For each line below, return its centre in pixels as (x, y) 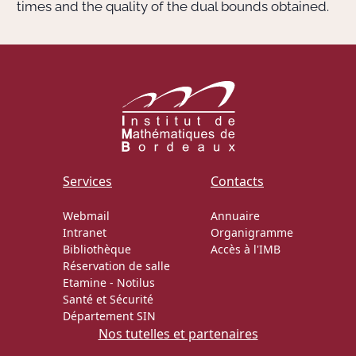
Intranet (85, 232)
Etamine (85, 282)
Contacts (237, 181)
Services (87, 181)
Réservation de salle (116, 265)
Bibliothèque (97, 249)
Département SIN (109, 315)
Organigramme (252, 232)
